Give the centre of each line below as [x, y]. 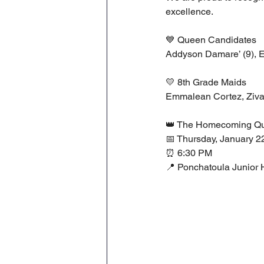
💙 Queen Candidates [211, 40]
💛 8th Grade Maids [206, 82]
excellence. [189, 11]
